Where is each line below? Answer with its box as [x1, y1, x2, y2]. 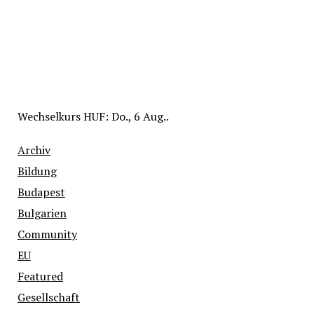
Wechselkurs [17, 109, 83, 125]
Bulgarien [17, 205, 67, 221]
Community [17, 226, 77, 243]
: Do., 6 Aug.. [104, 109, 169, 125]
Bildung [17, 163, 57, 179]
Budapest [17, 184, 65, 200]
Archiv [17, 142, 50, 158]
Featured [17, 268, 63, 285]
